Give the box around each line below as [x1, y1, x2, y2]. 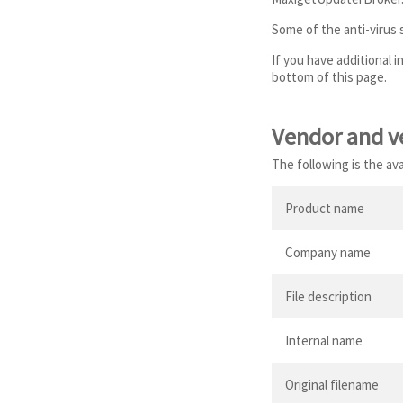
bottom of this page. [272, 68, 387, 86]
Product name [285, 199, 364, 217]
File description [285, 287, 372, 305]
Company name [285, 243, 371, 261]
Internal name [285, 331, 363, 349]
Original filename [285, 375, 379, 393]
